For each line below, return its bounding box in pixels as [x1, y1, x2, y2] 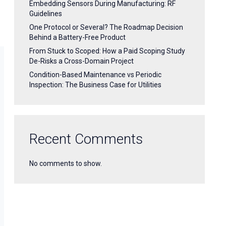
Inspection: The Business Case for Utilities [29, 81, 161, 89]
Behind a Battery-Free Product [29, 33, 126, 41]
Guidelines [29, 10, 62, 18]
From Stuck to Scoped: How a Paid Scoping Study [29, 47, 185, 55]
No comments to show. [29, 159, 102, 167]
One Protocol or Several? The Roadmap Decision [29, 23, 183, 31]
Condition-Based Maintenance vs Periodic [29, 71, 161, 79]
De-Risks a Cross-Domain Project [29, 57, 134, 65]
